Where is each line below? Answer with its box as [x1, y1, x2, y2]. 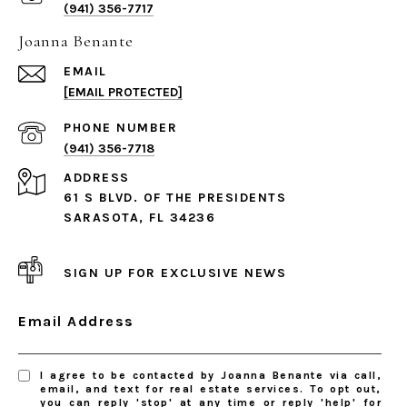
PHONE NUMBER [64, 120, 177, 136]
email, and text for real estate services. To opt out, [40, 382, 382, 396]
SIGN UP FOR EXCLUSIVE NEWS [64, 264, 286, 281]
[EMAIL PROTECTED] [64, 84, 183, 101]
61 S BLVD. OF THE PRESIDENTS [64, 190, 286, 206]
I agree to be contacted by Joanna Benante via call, [40, 369, 382, 382]
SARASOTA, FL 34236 [64, 210, 215, 226]
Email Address [18, 313, 134, 331]
